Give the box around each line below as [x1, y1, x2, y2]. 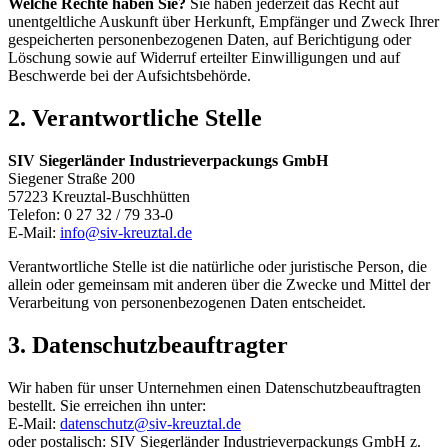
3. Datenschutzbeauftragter [8, 331, 288, 358]
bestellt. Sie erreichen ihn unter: [8, 396, 206, 414]
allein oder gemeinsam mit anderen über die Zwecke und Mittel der [8, 275, 430, 293]
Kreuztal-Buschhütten [52, 187, 190, 205]
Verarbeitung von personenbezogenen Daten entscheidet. [8, 293, 366, 311]
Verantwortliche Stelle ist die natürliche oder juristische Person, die [8, 257, 427, 275]
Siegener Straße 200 [8, 169, 135, 187]
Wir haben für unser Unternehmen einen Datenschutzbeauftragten [8, 378, 421, 396]
